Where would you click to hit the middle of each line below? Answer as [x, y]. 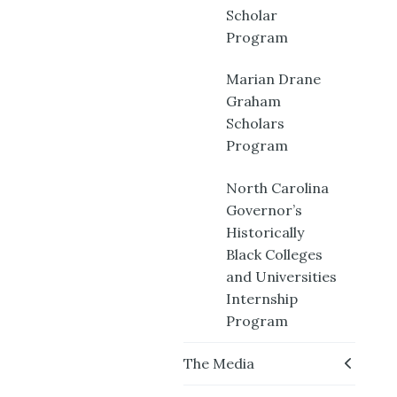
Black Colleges [274, 254]
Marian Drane [273, 79]
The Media [219, 363]
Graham [253, 101]
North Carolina [277, 187]
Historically [265, 232]
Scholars [255, 124]
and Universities [281, 276]
